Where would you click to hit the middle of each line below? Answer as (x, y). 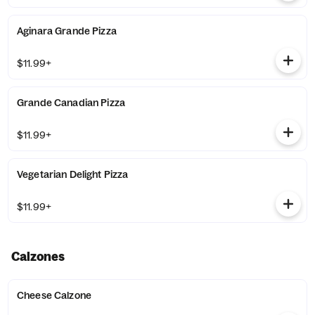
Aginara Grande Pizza (67, 31)
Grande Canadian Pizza (71, 103)
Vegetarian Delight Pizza (73, 174)
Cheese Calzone (54, 295)
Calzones (38, 256)
